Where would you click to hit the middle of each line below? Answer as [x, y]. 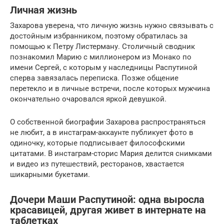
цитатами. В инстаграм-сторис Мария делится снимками [111, 153]
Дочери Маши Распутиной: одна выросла [107, 200]
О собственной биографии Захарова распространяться [108, 122]
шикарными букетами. [50, 174]
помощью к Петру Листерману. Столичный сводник [102, 46]
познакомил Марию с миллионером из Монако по [101, 57]
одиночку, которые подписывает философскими [97, 143]
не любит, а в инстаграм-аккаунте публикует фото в [102, 132]
